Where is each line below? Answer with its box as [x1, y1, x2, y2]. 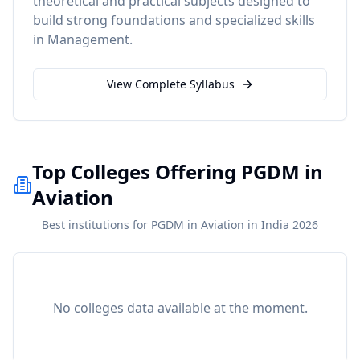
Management [47, 31, 129, 48]
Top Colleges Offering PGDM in [32, 158, 323, 185]
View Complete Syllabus [106, 76, 235, 92]
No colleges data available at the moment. [52, 299, 308, 317]
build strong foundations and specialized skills [33, 11, 315, 29]
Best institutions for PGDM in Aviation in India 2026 [42, 217, 318, 232]
